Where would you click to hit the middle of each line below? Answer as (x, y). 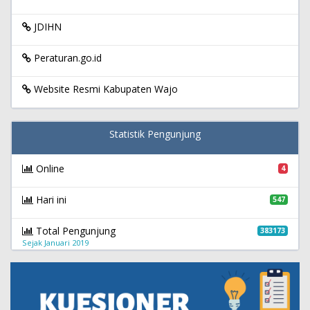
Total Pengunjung (74, 230)
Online (49, 168)
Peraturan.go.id (66, 57)
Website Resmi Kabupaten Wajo (104, 89)
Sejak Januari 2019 (55, 242)
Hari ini (50, 199)
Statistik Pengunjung (155, 134)
